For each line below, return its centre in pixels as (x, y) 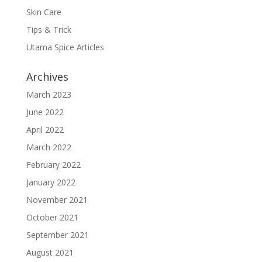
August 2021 (50, 252)
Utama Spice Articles (65, 47)
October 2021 (52, 217)
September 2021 (57, 235)
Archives (47, 77)
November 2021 (57, 200)
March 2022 (49, 147)
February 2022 (53, 165)
